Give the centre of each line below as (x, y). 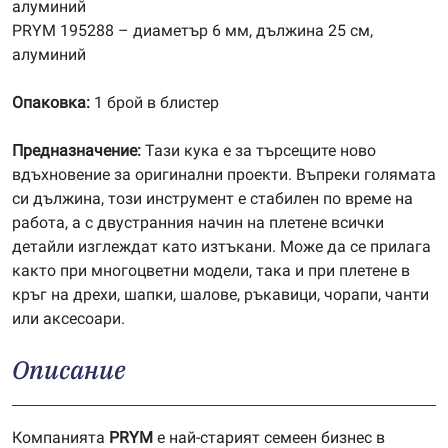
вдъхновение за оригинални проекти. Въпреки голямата (224, 174)
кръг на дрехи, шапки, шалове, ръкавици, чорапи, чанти (220, 294)
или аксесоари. (68, 318)
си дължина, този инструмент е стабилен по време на (212, 198)
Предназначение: (78, 150)
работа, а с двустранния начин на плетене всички (198, 222)
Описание (69, 369)
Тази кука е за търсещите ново (260, 150)
